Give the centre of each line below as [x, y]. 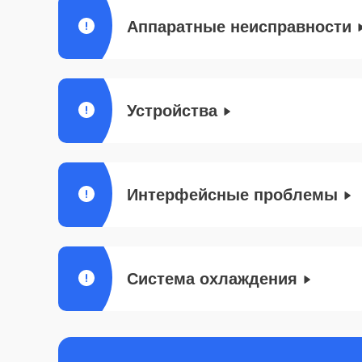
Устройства [172, 111]
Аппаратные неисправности [239, 27]
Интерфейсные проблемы [232, 195]
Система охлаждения [212, 279]
